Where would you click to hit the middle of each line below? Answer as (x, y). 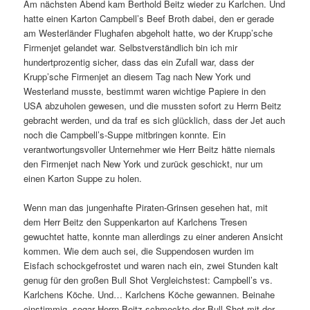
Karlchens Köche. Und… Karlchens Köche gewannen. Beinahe (149, 295)
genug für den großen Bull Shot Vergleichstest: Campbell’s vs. (148, 280)
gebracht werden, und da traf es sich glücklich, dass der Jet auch (155, 120)
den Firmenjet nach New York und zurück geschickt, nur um (144, 163)
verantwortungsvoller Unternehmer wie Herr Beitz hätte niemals (150, 149)
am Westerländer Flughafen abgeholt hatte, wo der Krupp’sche (148, 33)
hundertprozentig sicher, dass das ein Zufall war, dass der (139, 62)
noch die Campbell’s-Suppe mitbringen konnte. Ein (125, 134)
